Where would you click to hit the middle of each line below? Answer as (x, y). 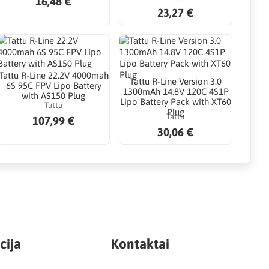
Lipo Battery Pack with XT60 (176, 102)
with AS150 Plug (54, 95)
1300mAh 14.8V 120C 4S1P (176, 92)
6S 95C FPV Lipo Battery (53, 85)
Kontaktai (141, 243)
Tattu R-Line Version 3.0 (176, 82)
